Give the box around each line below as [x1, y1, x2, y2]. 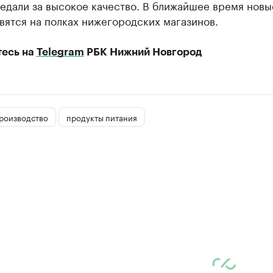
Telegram [36, 47, 84, 57]
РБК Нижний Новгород [83, 47, 202, 57]
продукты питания [66, 110, 137, 123]
